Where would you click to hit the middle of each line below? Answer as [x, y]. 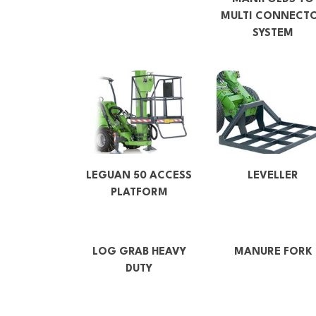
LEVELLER [273, 176]
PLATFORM [139, 193]
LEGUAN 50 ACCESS [139, 176]
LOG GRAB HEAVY [139, 253]
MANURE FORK [273, 253]
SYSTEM [273, 33]
